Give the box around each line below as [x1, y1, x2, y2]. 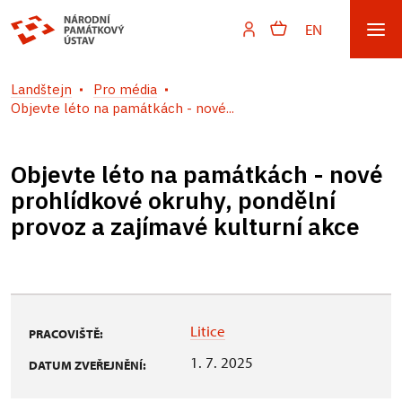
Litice [190, 321, 225, 340]
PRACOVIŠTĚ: [29, 326, 103, 342]
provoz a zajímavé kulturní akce [11, 211, 360, 241]
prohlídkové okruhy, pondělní [11, 185, 336, 215]
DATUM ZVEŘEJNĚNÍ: [29, 357, 146, 373]
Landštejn [11, 81, 72, 98]
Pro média [93, 81, 157, 98]
